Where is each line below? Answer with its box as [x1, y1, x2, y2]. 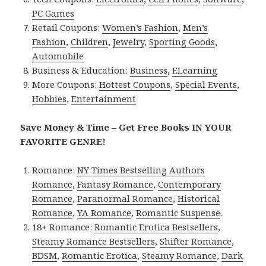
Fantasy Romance [77, 178, 154, 191]
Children [71, 36, 109, 48]
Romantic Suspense [136, 207, 221, 219]
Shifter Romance [160, 235, 232, 248]
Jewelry [113, 36, 145, 48]
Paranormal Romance [77, 192, 173, 205]
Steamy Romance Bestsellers [32, 235, 156, 248]
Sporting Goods [149, 36, 216, 48]
